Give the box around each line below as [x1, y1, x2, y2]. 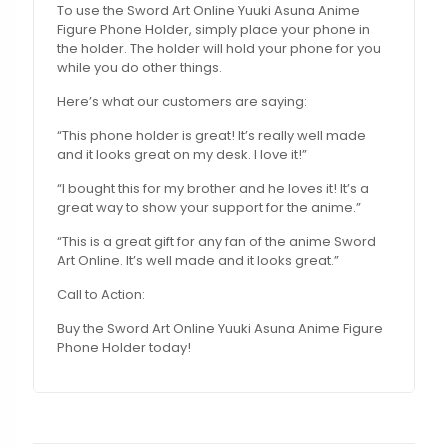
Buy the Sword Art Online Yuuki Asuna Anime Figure [57, 319, 384, 339]
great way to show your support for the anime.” [57, 198, 362, 218]
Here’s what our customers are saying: [57, 92, 308, 112]
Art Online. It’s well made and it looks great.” [57, 251, 340, 271]
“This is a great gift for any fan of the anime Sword [57, 232, 377, 252]
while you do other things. [57, 58, 223, 78]
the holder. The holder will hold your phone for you [57, 39, 382, 59]
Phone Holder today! [57, 338, 192, 358]
